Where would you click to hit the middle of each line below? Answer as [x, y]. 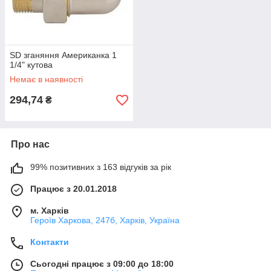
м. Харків [50, 211]
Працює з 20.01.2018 [73, 189]
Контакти [50, 242]
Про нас [30, 144]
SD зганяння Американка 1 [63, 55]
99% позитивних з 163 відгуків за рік [101, 167]
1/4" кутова [31, 65]
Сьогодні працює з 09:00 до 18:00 [102, 264]
